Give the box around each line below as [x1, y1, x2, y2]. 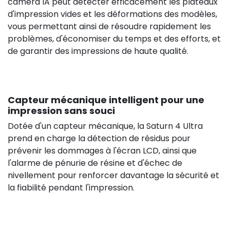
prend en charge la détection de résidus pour [8, 132, 190, 144]
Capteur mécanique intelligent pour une [8, 93, 204, 106]
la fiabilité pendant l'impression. [8, 181, 135, 194]
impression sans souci [8, 104, 115, 117]
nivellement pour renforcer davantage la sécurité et [8, 169, 219, 181]
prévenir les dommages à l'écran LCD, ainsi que [8, 144, 197, 157]
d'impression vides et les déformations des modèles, [8, 8, 217, 20]
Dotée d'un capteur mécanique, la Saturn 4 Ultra [8, 120, 203, 132]
